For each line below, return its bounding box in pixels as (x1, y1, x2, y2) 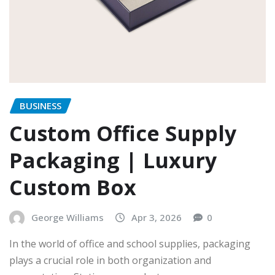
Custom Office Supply (9, 118, 236, 147)
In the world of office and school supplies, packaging (9, 237, 250, 251)
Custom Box (9, 172, 136, 201)
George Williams (31, 211, 104, 223)
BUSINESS (20, 99, 61, 112)
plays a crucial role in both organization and (9, 254, 211, 268)
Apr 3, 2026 (131, 211, 182, 223)
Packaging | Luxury (9, 145, 217, 174)
